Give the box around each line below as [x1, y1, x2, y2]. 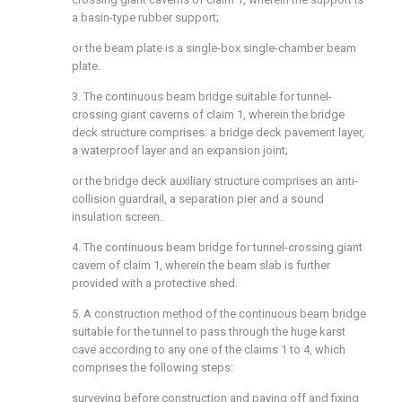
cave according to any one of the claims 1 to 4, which [72, 343, 345, 356]
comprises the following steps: [72, 361, 233, 374]
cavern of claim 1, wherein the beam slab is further [72, 258, 330, 272]
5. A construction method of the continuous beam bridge [72, 307, 366, 320]
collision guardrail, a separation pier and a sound [72, 192, 324, 205]
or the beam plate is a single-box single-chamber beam [72, 41, 356, 55]
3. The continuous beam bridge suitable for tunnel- [72, 90, 332, 103]
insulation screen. [72, 210, 162, 223]
